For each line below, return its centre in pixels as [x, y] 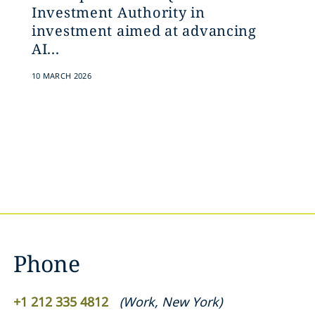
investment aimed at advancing [144, 31]
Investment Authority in [118, 12]
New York [190, 302]
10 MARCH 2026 [61, 76]
